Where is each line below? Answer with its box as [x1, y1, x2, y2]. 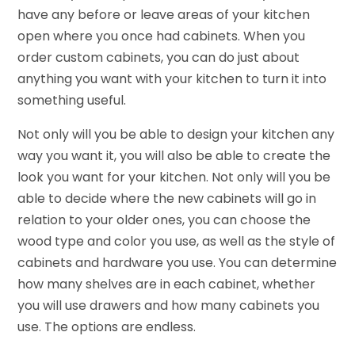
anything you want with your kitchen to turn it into [17, 70, 327, 89]
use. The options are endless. [17, 318, 197, 337]
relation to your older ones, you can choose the [17, 211, 311, 230]
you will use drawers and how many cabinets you [17, 296, 320, 315]
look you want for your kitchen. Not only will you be [17, 168, 331, 187]
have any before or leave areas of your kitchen [17, 6, 311, 25]
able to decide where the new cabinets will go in [17, 189, 317, 208]
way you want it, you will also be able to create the [17, 147, 331, 166]
